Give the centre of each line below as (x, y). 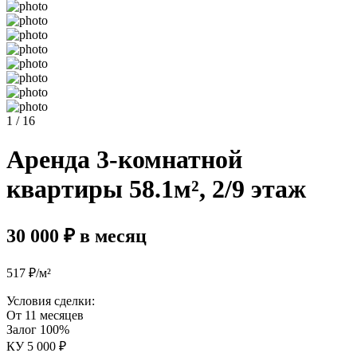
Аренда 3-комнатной (124, 160)
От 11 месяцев (45, 315)
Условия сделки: (51, 300)
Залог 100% (38, 329)
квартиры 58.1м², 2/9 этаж (156, 189)
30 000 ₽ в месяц (76, 235)
